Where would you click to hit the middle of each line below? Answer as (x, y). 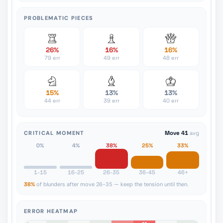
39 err (111, 101)
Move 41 (177, 133)
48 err (171, 58)
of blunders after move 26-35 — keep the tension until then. (112, 184)
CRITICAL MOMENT (54, 133)
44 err (52, 101)
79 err (52, 58)
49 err (111, 58)
